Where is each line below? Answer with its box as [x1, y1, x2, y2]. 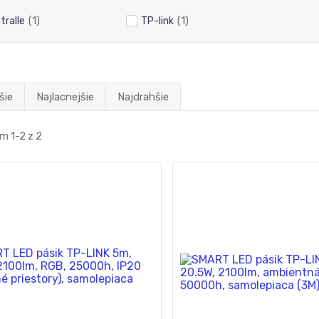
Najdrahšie [117, 90, 169, 103]
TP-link [140, 15, 174, 27]
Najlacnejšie [36, 90, 94, 103]
